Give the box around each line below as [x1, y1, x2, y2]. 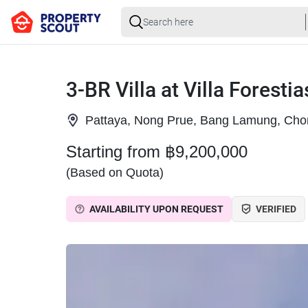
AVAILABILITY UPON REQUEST [89, 203, 223, 214]
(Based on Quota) [66, 165, 164, 180]
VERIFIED [256, 203, 296, 214]
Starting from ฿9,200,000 [66, 142, 247, 162]
